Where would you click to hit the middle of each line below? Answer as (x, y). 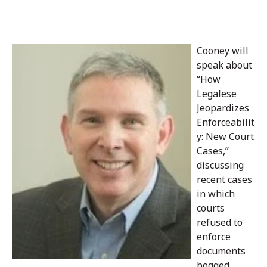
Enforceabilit (226, 122)
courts (211, 208)
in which (216, 194)
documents (221, 251)
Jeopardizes (223, 108)
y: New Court (225, 137)
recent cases (224, 180)
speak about (224, 65)
